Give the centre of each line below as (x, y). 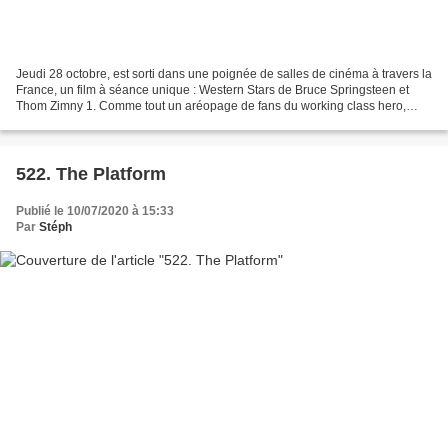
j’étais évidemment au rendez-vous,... (117, 122)
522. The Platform (91, 174)
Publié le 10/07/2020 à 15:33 (95, 211)
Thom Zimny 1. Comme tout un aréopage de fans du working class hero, (211, 106)
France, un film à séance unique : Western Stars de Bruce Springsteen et (212, 90)
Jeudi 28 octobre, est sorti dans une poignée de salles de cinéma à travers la (224, 74)
